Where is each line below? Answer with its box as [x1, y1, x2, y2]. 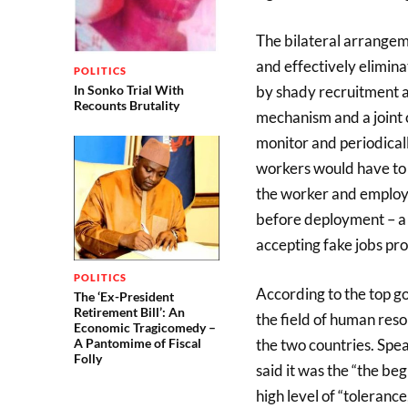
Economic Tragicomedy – [73, 320, 216, 336]
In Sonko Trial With [73, 81, 184, 97]
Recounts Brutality [73, 97, 179, 113]
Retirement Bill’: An [73, 304, 185, 321]
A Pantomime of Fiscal [73, 335, 201, 352]
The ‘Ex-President [73, 289, 174, 305]
